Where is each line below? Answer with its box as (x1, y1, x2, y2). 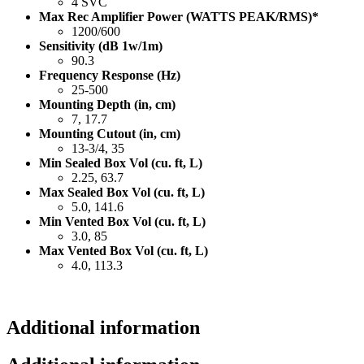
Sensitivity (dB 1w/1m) (39, 38, 162, 53)
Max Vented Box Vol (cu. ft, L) (39, 243, 208, 258)
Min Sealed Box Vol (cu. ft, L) (39, 155, 202, 170)
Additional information (6, 316, 200, 338)
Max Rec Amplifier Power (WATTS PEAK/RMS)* (39, 9, 318, 24)
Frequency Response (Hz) (39, 67, 180, 82)
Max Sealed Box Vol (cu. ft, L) (39, 184, 205, 199)
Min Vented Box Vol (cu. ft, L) (39, 214, 206, 228)
